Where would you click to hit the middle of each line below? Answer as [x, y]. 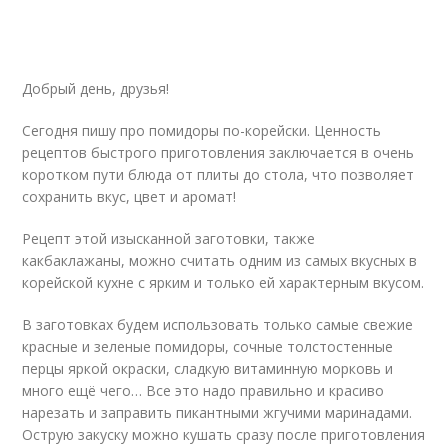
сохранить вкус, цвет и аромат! [129, 196]
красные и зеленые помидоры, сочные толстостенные [208, 346]
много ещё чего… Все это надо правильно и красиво [203, 390]
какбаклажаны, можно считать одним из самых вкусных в [220, 260]
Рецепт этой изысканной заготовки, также [169, 238]
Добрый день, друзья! [96, 88]
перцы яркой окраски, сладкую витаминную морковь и [208, 368]
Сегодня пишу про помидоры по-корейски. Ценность [202, 130]
